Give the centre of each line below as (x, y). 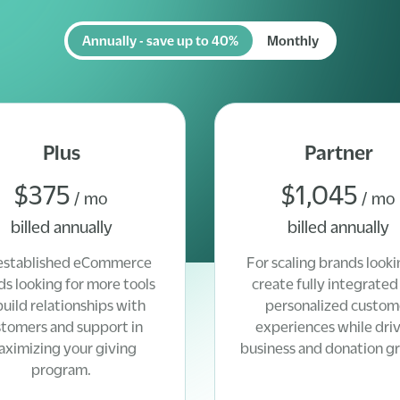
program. (62, 370)
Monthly (292, 40)
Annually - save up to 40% (160, 40)
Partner (338, 153)
